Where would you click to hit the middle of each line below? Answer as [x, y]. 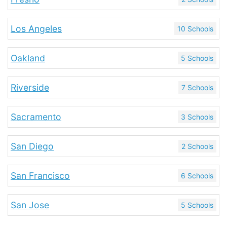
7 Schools [197, 87]
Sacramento [36, 117]
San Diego [32, 146]
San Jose [30, 205]
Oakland [28, 58]
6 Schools [197, 176]
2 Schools [197, 146]
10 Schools [195, 29]
